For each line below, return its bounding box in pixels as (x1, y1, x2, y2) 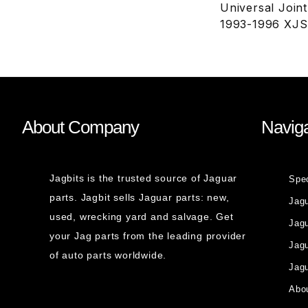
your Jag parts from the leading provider (49, 230, 247, 241)
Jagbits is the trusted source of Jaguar (49, 173, 238, 184)
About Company (22, 117, 139, 137)
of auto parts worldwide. (49, 250, 167, 261)
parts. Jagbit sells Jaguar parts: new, (49, 192, 230, 203)
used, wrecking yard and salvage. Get (49, 211, 234, 222)
